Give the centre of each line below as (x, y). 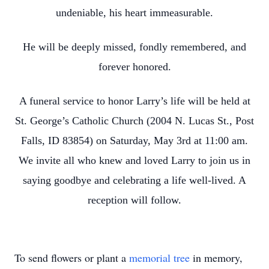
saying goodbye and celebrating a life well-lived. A (134, 180)
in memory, (216, 258)
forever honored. (134, 67)
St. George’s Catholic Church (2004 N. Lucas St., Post (134, 121)
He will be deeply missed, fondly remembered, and (134, 47)
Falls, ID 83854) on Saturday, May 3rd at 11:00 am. (134, 141)
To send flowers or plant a (72, 258)
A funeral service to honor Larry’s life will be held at (134, 101)
